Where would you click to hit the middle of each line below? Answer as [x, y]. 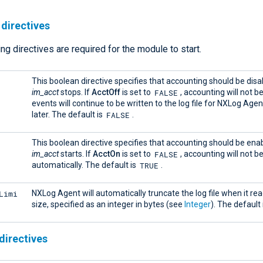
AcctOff [106, 92]
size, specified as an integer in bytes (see [108, 205]
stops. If [75, 92]
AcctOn [107, 154]
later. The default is [68, 115]
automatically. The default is [85, 165]
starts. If [76, 154]
